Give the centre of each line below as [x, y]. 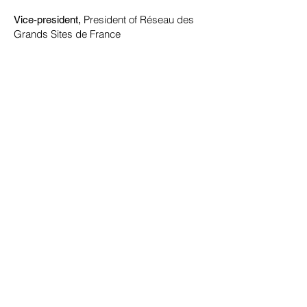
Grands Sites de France [67, 34]
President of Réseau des [139, 20]
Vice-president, [49, 20]
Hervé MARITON [65, 293]
